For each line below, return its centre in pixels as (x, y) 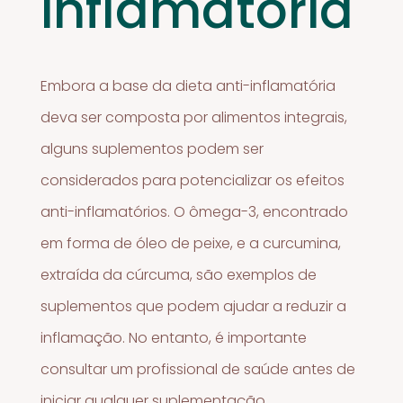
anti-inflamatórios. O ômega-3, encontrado (195, 211)
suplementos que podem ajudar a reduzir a (194, 306)
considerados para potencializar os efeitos (193, 180)
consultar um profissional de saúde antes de (198, 369)
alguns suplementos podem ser (152, 148)
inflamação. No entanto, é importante (174, 337)
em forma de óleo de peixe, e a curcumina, (191, 243)
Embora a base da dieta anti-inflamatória (188, 85)
